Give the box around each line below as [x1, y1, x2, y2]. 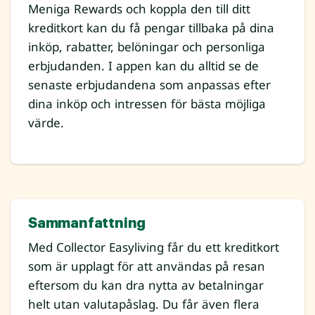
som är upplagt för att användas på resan [28, 258, 265, 275]
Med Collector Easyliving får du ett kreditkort [28, 239, 279, 256]
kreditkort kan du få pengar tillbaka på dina [28, 20, 274, 37]
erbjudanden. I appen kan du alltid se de [28, 58, 259, 75]
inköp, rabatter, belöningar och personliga [28, 39, 265, 56]
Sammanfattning [28, 216, 146, 231]
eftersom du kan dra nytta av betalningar [28, 277, 264, 294]
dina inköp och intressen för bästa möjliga [28, 96, 266, 112]
